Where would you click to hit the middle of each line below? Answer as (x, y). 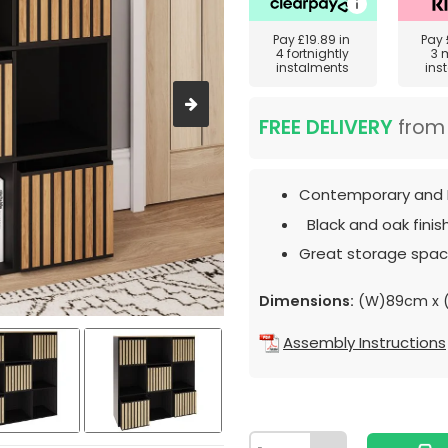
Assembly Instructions (364, 343)
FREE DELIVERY (326, 127)
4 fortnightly (313, 53)
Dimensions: (306, 301)
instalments (313, 67)
